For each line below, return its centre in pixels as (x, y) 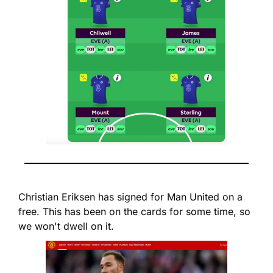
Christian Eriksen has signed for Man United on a (130, 197)
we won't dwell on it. (66, 226)
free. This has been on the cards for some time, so (134, 212)
